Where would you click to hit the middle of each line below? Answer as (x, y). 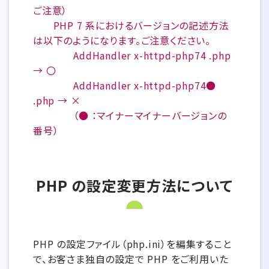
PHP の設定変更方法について (134, 185)
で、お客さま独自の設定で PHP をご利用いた (131, 259)
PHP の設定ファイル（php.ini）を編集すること (132, 244)
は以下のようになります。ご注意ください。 (122, 40)
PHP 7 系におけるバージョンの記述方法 (131, 25)
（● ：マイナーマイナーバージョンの (130, 115)
